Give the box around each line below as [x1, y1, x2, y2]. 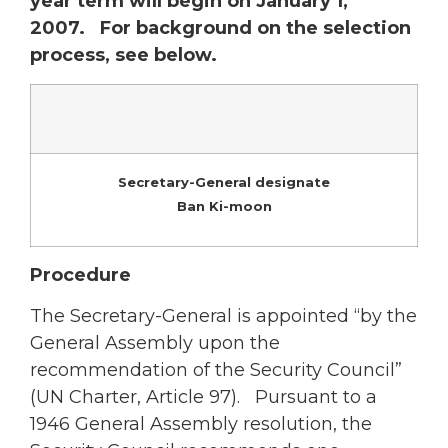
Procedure [30, 263, 131, 286]
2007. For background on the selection [30, 17, 411, 40]
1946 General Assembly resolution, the [30, 413, 372, 436]
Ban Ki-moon [176, 197, 272, 214]
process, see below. [30, 44, 217, 67]
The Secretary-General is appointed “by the [30, 305, 417, 328]
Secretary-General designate [118, 173, 330, 190]
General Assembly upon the [30, 332, 280, 355]
